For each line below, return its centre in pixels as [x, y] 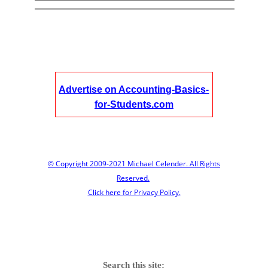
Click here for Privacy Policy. [134, 192]
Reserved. [133, 178]
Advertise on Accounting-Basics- [134, 89]
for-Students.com [134, 104]
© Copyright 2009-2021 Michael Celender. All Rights [134, 164]
